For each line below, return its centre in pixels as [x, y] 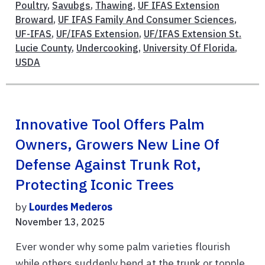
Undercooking [107, 48]
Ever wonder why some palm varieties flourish [123, 246]
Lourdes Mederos [71, 206]
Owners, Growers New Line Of [117, 144]
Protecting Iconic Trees [95, 184]
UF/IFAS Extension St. [193, 33]
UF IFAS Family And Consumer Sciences [146, 19]
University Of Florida [189, 48]
